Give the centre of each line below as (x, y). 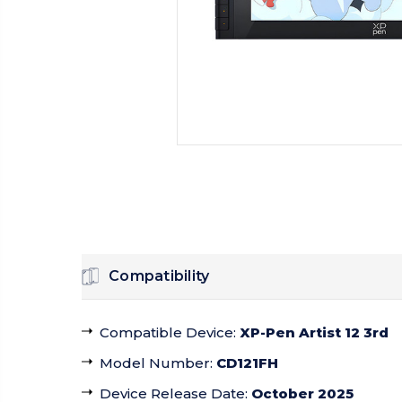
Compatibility (159, 276)
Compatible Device (166, 333)
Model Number (155, 363)
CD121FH (247, 363)
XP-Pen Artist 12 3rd (314, 333)
